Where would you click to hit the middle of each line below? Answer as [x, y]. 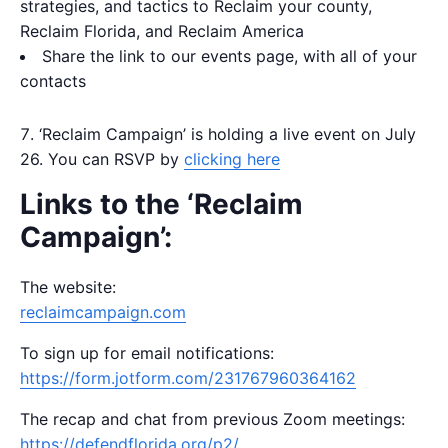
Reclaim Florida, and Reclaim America [162, 31]
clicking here [232, 159]
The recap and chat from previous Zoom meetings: [212, 419]
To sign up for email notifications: [147, 353]
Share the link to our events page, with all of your [229, 56]
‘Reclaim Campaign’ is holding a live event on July [227, 134]
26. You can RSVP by [102, 159]
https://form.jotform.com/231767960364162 [188, 378]
